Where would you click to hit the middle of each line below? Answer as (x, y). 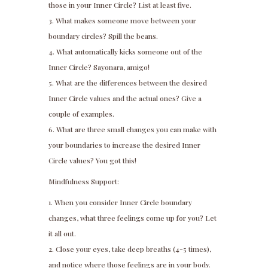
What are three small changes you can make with (136, 130)
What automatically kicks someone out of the (129, 52)
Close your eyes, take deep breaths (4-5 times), (133, 249)
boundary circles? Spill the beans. (103, 36)
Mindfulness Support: (83, 182)
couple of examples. (81, 114)
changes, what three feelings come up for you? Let (132, 218)
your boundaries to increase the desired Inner (124, 145)
